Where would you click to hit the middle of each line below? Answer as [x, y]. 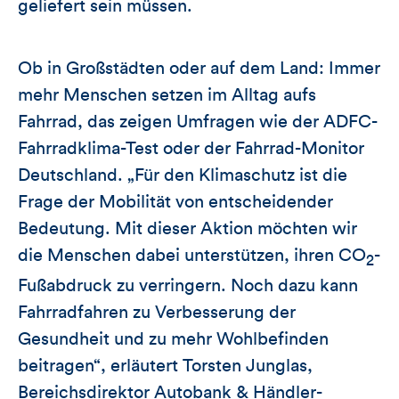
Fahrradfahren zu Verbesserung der [157, 312]
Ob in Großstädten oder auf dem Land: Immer [199, 68]
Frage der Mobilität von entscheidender [175, 202]
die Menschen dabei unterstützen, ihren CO [192, 255]
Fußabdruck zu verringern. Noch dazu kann [188, 285]
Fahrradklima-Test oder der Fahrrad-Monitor [191, 148]
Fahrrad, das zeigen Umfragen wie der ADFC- [198, 122]
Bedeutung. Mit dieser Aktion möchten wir [187, 228]
